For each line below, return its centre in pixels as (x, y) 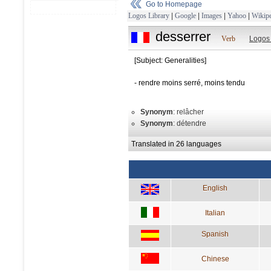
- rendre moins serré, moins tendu (190, 83)
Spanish (215, 234)
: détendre (190, 123)
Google (185, 15)
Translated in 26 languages (176, 144)
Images (212, 15)
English (215, 188)
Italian (215, 213)
